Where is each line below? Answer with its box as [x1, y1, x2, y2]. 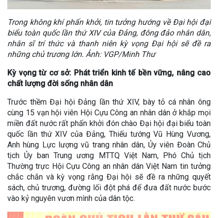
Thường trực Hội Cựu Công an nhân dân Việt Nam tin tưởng [7, 161, 211, 171]
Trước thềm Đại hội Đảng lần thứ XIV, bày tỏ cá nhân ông [7, 97, 211, 107]
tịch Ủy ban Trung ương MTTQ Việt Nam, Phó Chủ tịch [7, 150, 211, 160]
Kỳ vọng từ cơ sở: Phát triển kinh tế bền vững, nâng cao [7, 68, 211, 77]
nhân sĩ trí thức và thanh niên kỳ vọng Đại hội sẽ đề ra [7, 38, 211, 48]
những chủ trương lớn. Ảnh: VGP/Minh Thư [7, 49, 155, 59]
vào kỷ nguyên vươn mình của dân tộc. [7, 193, 135, 203]
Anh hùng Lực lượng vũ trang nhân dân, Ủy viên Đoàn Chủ [7, 140, 211, 149]
